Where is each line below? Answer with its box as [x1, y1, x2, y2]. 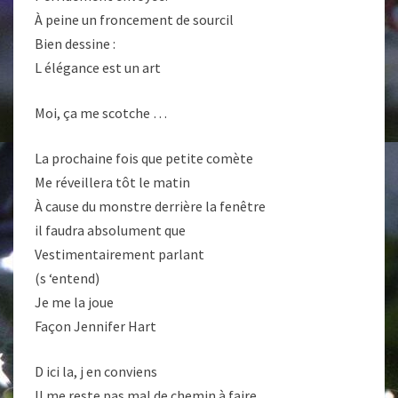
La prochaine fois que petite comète [35, 149, 253, 167]
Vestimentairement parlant [35, 245, 204, 263]
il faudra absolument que [35, 221, 186, 239]
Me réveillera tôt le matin [35, 173, 190, 191]
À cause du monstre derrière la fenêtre [35, 197, 266, 215]
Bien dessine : [35, 35, 115, 52]
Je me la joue [35, 293, 114, 311]
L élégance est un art [35, 59, 161, 76]
